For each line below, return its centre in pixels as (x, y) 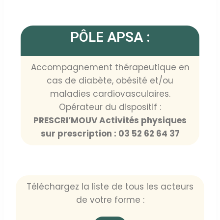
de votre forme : (110, 200)
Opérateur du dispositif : (110, 107)
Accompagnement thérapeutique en (110, 68)
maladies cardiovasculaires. (110, 94)
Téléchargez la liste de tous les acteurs (110, 187)
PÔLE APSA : (110, 37)
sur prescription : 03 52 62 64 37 (110, 134)
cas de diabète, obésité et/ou (110, 81)
